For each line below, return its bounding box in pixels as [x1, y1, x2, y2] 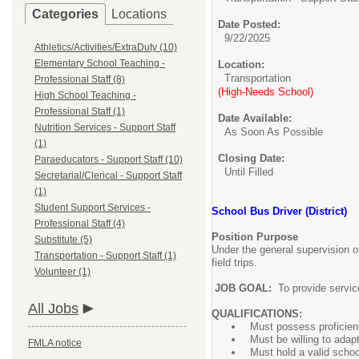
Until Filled [224, 166, 273, 178]
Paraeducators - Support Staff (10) [34, 154, 183, 165]
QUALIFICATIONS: [212, 308, 302, 320]
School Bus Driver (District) [212, 205, 347, 217]
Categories [32, 7, 99, 21]
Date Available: [218, 112, 292, 124]
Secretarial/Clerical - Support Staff [34, 170, 182, 181]
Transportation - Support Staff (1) [34, 250, 176, 261]
